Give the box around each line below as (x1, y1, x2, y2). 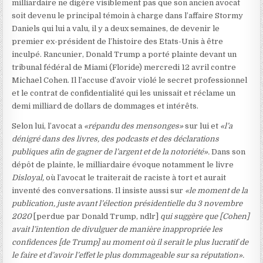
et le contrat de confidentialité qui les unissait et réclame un (12, 89, 236, 98)
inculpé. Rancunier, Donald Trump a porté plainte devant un (12, 50, 237, 59)
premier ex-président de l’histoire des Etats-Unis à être (12, 37, 224, 46)
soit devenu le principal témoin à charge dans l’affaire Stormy (12, 11, 244, 21)
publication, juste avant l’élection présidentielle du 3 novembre (12, 199, 243, 208)
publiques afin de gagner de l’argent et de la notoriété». (12, 147, 212, 157)
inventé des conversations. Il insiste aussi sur (12, 186, 186, 195)
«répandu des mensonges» (84, 122, 186, 131)
